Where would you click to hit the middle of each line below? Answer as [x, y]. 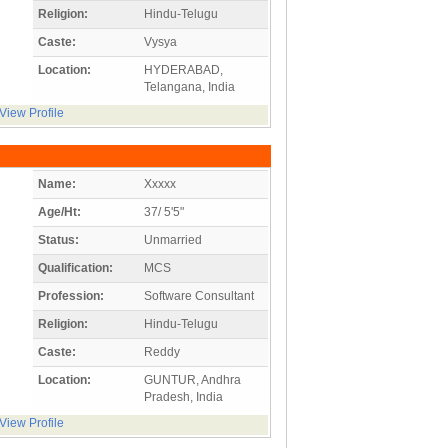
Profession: [71, 295]
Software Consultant [199, 295]
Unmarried [173, 239]
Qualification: [75, 267]
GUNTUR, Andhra [192, 379]
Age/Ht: [59, 211]
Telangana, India [189, 86]
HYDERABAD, [183, 69]
